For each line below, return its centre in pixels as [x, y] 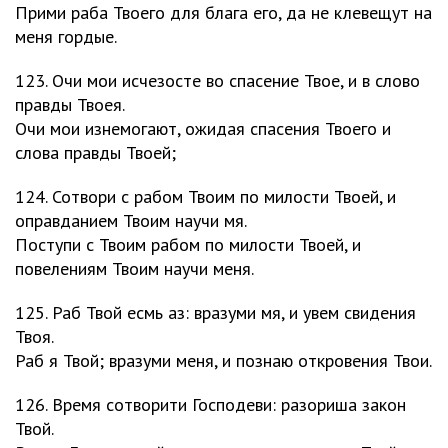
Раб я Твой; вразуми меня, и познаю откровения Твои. [223, 360]
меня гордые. [66, 36]
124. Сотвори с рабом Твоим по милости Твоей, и [205, 196]
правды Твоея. [70, 104]
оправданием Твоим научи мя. [131, 220]
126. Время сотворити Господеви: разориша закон [210, 404]
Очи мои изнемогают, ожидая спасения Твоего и [203, 128]
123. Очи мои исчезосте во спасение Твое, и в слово [217, 80]
